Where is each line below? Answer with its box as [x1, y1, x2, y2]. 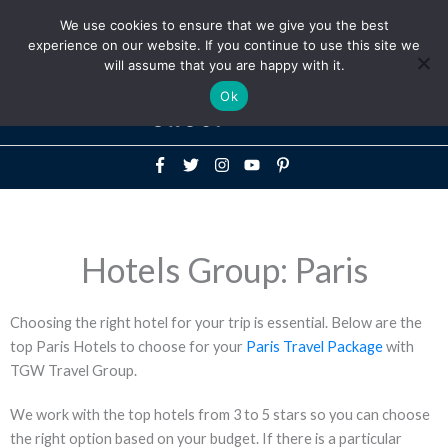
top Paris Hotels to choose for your [10, 337, 246, 355]
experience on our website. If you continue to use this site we [28, 37, 420, 53]
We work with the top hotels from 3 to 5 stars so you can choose [10, 405, 430, 423]
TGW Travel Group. [10, 361, 137, 379]
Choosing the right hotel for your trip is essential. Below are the [10, 313, 422, 331]
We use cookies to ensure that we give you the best [59, 17, 389, 33]
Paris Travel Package [246, 337, 383, 355]
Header [19, 45, 94, 72]
